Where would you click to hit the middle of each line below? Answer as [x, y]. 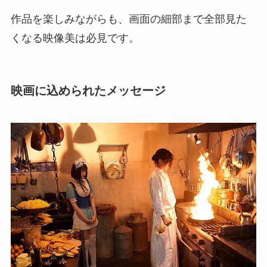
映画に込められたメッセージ [88, 91]
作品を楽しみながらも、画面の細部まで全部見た [128, 19]
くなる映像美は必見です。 [75, 38]
